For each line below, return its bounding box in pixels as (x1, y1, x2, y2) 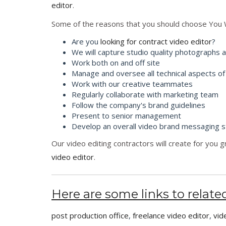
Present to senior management (72, 110, 181, 121)
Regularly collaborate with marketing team (72, 89, 218, 99)
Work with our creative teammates (72, 78, 193, 89)
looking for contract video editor (100, 36, 212, 46)
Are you (72, 36, 100, 46)
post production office (51, 210, 129, 221)
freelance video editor (133, 210, 209, 221)
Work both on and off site (72, 57, 160, 68)
